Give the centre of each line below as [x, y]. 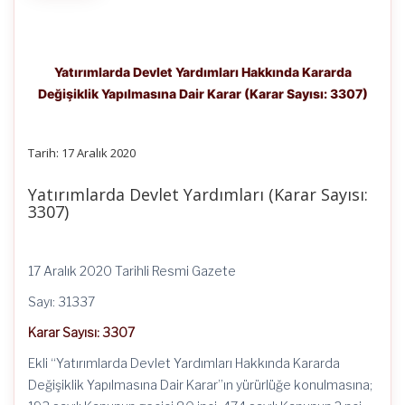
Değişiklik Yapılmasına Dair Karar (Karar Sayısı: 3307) [202, 94]
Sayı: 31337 [61, 301]
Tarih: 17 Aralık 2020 [82, 153]
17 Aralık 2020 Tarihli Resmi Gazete [132, 271]
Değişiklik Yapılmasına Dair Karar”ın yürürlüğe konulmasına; [200, 385]
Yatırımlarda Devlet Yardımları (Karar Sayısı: [198, 194]
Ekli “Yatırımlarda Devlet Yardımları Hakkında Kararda [184, 363]
